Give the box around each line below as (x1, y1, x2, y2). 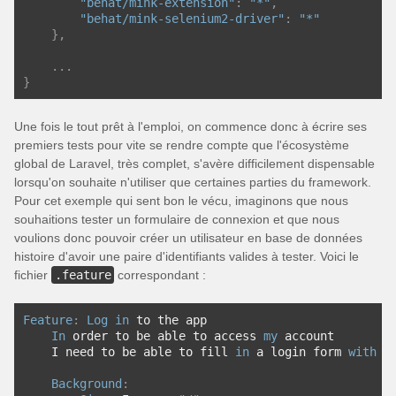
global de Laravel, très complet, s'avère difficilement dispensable (14, 156, 375, 171)
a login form (249, 345, 348, 359)
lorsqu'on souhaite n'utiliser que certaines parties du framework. (14, 175, 371, 189)
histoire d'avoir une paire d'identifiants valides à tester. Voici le (14, 249, 359, 263)
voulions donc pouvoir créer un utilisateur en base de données (14, 231, 362, 245)
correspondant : (114, 268, 206, 282)
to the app (129, 313, 207, 327)
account (278, 329, 334, 343)
